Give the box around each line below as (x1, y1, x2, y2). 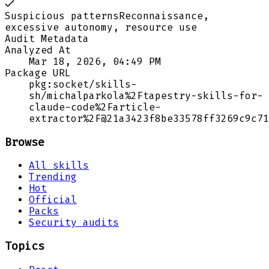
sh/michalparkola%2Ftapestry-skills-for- (29, 89, 263, 101)
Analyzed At (5, 44, 71, 56)
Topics (5, 240, 44, 253)
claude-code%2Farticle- (29, 101, 161, 113)
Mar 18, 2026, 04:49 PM (29, 55, 161, 67)
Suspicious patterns (5, 10, 119, 22)
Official (29, 194, 77, 206)
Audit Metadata (5, 32, 89, 44)
